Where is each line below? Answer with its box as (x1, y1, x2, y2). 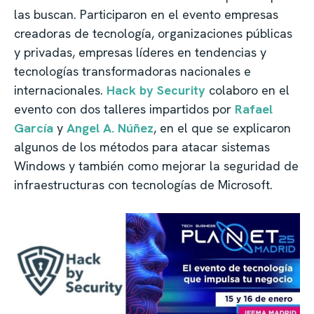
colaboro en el (205, 82, 289, 99)
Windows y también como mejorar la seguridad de (14, 158, 299, 175)
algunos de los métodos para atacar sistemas (14, 139, 270, 156)
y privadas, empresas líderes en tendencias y (14, 44, 266, 61)
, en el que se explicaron (153, 120, 291, 137)
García (14, 120, 53, 137)
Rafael (235, 101, 273, 118)
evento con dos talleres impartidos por (14, 101, 235, 118)
